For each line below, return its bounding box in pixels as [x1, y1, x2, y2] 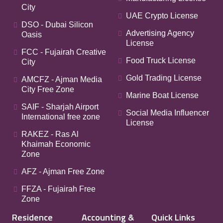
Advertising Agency [126, 29, 194, 37]
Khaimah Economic [21, 140, 91, 148]
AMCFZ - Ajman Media [21, 75, 102, 84]
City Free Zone [21, 85, 74, 94]
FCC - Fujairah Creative [21, 48, 106, 56]
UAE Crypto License [126, 11, 198, 20]
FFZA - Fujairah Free [21, 185, 96, 193]
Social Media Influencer [126, 109, 209, 117]
